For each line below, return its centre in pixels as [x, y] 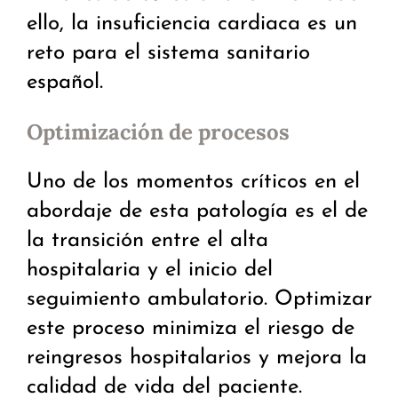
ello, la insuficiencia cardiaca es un [192, 24]
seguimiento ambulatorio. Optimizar [199, 300]
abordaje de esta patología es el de [197, 212]
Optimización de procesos [158, 132]
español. [65, 83]
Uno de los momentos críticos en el [193, 183]
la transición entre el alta [147, 241]
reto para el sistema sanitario [168, 54]
